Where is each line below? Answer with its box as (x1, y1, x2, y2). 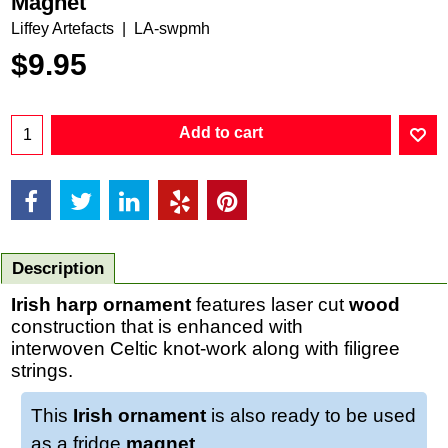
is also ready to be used (206, 404, 416, 426)
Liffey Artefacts (11, 19, 114, 37)
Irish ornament (73, 404, 206, 426)
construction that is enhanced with (11, 315, 303, 337)
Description (12, 258, 104, 278)
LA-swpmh (134, 19, 210, 37)
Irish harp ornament (11, 293, 191, 315)
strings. (11, 359, 73, 381)
